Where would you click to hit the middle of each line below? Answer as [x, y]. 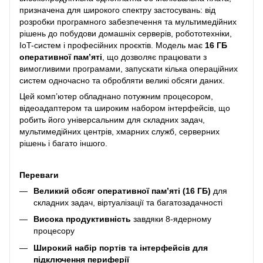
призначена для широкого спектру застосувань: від [117, 10]
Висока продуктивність [82, 219]
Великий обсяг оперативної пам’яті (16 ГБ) [122, 190]
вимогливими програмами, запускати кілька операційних [129, 68]
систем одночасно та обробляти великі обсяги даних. [122, 80]
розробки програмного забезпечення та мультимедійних [128, 21]
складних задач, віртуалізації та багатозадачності [128, 202]
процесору [54, 231]
